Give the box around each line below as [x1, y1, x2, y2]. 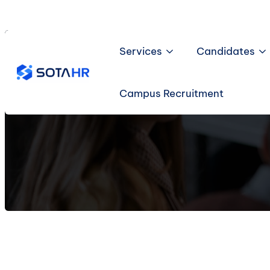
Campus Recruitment [119, 87, 224, 100]
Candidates [196, 45, 255, 58]
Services [119, 45, 162, 58]
